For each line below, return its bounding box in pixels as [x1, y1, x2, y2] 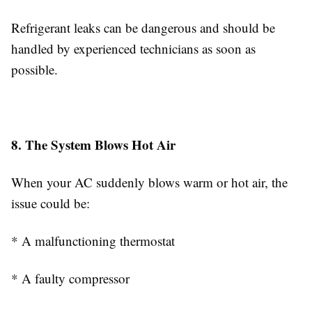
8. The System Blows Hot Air [11, 135, 175, 154]
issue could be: [11, 194, 90, 212]
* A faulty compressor [11, 270, 130, 287]
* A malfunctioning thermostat [11, 232, 175, 249]
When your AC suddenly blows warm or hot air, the [11, 173, 288, 191]
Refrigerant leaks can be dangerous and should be [11, 19, 275, 36]
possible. [11, 61, 58, 78]
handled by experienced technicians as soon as [11, 40, 256, 57]
